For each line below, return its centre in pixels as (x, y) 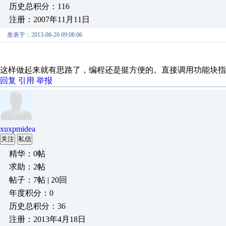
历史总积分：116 (39, 6)
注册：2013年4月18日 (47, 219)
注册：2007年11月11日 (49, 19)
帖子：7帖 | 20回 (38, 180)
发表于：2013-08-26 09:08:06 (45, 35)
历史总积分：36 (37, 206)
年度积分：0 (31, 193)
